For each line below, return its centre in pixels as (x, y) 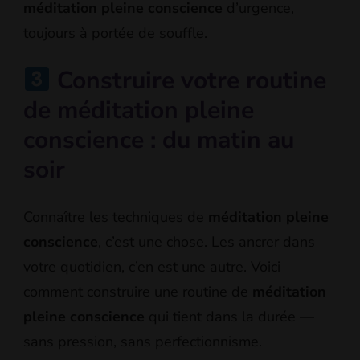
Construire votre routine (189, 80)
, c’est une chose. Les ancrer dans (207, 241)
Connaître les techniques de (116, 217)
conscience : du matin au (159, 140)
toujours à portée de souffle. (115, 33)
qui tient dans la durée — (229, 316)
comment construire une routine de (138, 291)
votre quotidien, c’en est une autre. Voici (152, 266)
